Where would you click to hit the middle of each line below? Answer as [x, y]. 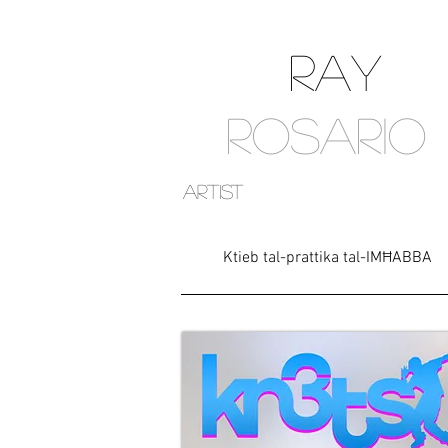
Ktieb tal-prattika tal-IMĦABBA [327, 258]
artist [213, 191]
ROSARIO [326, 134]
